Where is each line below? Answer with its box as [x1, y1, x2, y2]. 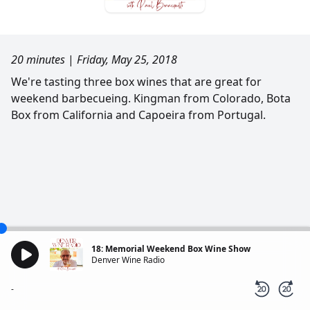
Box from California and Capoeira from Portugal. [11, 107, 266, 122]
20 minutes [11, 52, 65, 67]
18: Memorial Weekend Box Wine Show [91, 243, 250, 255]
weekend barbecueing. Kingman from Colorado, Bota [11, 91, 291, 106]
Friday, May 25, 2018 [77, 52, 177, 67]
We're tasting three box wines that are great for [11, 74, 262, 89]
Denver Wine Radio [91, 254, 165, 266]
